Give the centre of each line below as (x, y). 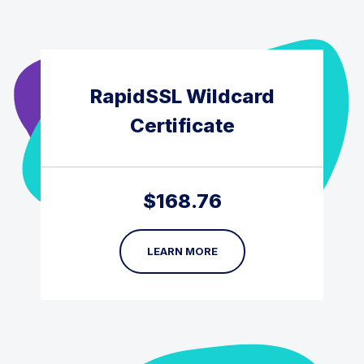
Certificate (182, 125)
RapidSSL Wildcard (182, 96)
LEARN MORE (182, 251)
